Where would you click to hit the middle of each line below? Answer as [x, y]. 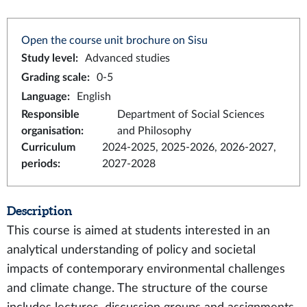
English [94, 97]
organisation [51, 131]
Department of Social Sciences [191, 114]
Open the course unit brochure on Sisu [114, 40]
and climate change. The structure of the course [137, 288]
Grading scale [54, 77]
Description [39, 211]
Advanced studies [127, 58]
